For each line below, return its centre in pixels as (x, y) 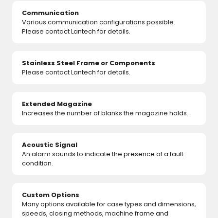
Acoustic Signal (50, 145)
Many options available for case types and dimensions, (109, 204)
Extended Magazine (57, 104)
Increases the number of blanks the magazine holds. (105, 113)
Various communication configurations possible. (99, 22)
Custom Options (51, 195)
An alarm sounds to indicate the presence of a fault (103, 154)
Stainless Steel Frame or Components (89, 63)
